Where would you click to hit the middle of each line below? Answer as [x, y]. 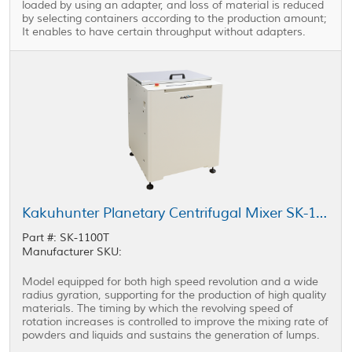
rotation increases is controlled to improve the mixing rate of [176, 322]
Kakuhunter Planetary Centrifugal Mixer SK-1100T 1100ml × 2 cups [322, 213]
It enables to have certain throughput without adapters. [164, 32]
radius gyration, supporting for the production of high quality [174, 295]
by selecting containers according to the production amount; [175, 19]
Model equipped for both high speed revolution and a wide [170, 282]
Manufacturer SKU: [72, 252]
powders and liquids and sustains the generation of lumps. [171, 335]
